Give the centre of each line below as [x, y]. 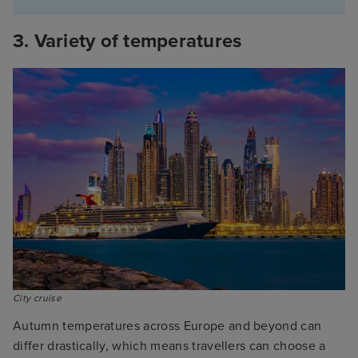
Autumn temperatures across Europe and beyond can [167, 326]
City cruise [37, 298]
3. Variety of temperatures [127, 42]
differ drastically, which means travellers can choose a [169, 346]
